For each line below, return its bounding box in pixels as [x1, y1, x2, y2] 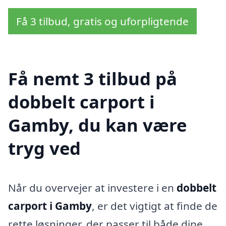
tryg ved [8, 136, 81, 160]
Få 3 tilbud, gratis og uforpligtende [16, 14, 189, 29]
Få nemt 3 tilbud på [8, 67, 177, 91]
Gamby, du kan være [8, 113, 187, 137]
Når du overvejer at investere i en [8, 180, 177, 195]
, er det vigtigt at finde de [92, 198, 217, 213]
